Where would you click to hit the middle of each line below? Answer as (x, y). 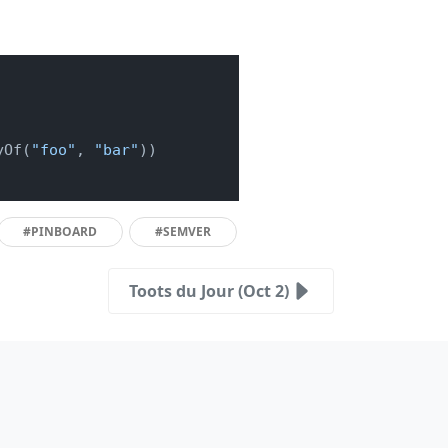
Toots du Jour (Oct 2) (209, 290)
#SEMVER (183, 231)
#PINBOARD (60, 231)
